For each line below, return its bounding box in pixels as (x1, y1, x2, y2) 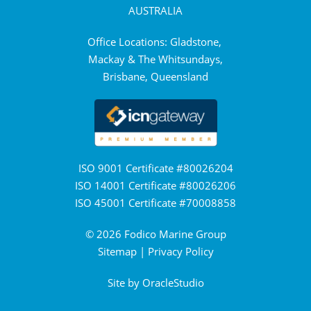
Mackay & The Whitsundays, (88, 52, 223, 66)
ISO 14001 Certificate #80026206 (75, 178, 236, 192)
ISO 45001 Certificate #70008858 (75, 196, 236, 210)
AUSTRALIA (128, 3, 183, 17)
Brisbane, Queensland (103, 69, 208, 83)
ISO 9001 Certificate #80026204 (78, 161, 233, 175)
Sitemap (97, 244, 137, 258)
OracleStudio (142, 276, 204, 289)
